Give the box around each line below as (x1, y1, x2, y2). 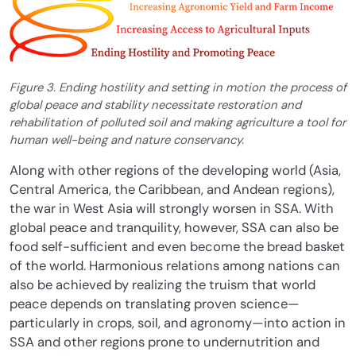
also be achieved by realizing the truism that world (10, 276, 315, 293)
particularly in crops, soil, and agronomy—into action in (10, 314, 346, 331)
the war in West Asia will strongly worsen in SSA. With (10, 199, 334, 217)
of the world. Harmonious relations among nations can (10, 257, 340, 274)
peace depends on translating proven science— (10, 295, 300, 312)
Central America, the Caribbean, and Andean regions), (10, 180, 335, 198)
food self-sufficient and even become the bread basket (10, 238, 345, 255)
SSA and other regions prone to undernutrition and (10, 333, 319, 350)
